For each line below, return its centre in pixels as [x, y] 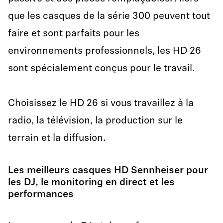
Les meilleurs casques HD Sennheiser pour [108, 171]
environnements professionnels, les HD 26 [105, 51]
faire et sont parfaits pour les [74, 34]
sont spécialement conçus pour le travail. [101, 69]
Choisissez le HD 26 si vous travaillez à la [101, 104]
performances [41, 195]
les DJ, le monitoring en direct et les [91, 183]
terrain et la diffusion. [57, 138]
